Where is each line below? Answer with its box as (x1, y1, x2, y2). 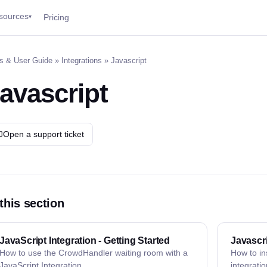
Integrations (61, 56, 102, 65)
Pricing (44, 13, 70, 22)
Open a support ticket (3, 129, 84, 139)
